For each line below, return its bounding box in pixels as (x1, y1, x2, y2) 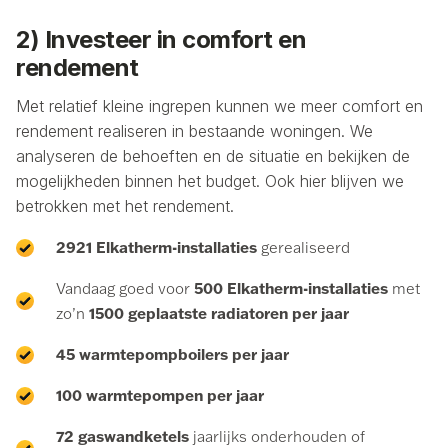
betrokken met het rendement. (16, 196, 234, 217)
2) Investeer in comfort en (16, 25, 306, 55)
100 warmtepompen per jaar (56, 385, 264, 406)
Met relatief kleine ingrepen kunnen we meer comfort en (16, 96, 423, 117)
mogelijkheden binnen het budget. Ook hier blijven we (16, 171, 404, 192)
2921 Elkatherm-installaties (56, 237, 257, 258)
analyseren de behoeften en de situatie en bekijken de (16, 146, 410, 167)
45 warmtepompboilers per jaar (56, 344, 289, 365)
